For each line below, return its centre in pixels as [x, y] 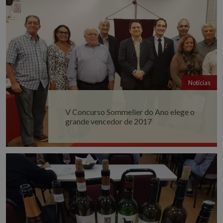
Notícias [199, 83]
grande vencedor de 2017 [108, 121]
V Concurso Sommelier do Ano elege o [130, 111]
